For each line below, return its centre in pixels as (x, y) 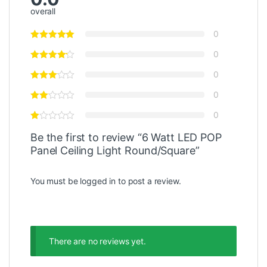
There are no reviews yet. (97, 241)
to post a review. (148, 181)
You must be (55, 181)
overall (43, 11)
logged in (98, 181)
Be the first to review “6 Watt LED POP (126, 138)
